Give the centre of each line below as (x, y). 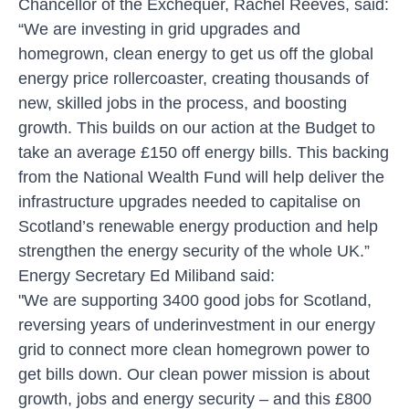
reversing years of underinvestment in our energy (197, 325)
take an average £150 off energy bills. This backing (204, 152)
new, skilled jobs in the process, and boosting (183, 103)
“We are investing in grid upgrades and (159, 29)
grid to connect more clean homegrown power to (194, 349)
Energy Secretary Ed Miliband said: (147, 275)
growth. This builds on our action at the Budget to (197, 127)
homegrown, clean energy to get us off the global (196, 53)
